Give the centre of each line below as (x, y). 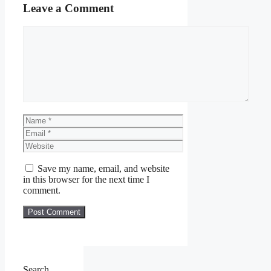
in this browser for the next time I (86, 180)
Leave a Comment (68, 8)
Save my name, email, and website (103, 169)
